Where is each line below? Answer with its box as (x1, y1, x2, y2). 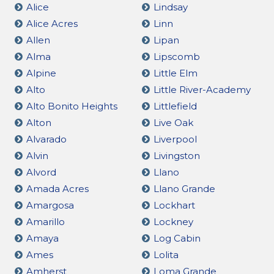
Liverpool (153, 133, 197, 145)
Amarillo (26, 215, 65, 228)
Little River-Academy (153, 83, 251, 95)
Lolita (153, 248, 179, 261)
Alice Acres (26, 17, 78, 29)
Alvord (26, 166, 56, 178)
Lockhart (153, 199, 195, 211)
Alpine (26, 67, 56, 79)
